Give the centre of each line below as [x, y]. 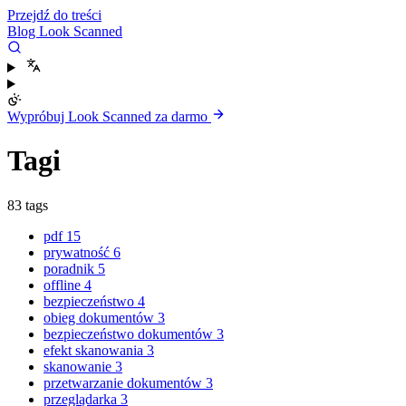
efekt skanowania [95, 350]
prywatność [78, 252]
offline [64, 285]
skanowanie [79, 366]
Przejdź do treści [54, 15]
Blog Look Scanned [65, 31]
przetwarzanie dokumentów [125, 382]
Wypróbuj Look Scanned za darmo [109, 116]
